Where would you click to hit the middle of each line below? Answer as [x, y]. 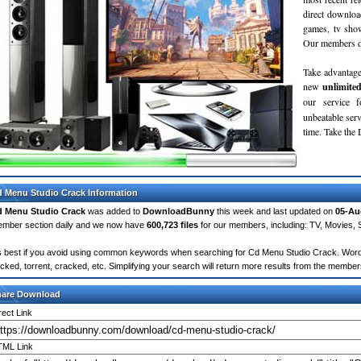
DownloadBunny [178, 211]
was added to [114, 211]
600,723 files [172, 225]
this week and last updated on [275, 211]
